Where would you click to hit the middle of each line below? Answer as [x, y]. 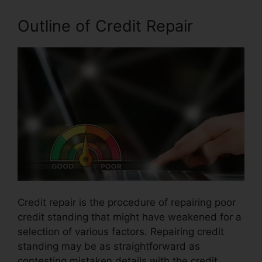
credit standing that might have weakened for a [130, 217]
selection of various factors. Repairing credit [121, 232]
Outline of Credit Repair [105, 26]
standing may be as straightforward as [109, 247]
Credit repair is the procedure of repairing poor [127, 203]
